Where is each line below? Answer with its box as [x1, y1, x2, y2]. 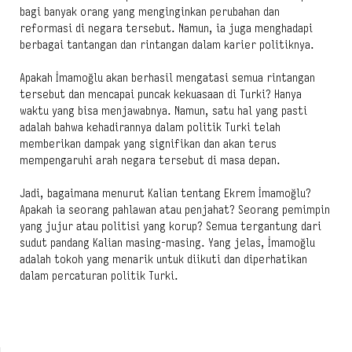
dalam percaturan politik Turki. [20, 268, 178, 283]
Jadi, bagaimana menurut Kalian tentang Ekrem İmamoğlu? [20, 185, 311, 200]
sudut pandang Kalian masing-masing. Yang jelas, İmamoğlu [20, 235, 315, 250]
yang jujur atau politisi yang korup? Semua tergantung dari [20, 218, 321, 233]
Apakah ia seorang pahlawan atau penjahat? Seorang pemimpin [20, 202, 330, 217]
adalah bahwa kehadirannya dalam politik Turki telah [20, 119, 280, 134]
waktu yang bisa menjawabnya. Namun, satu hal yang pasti [20, 103, 307, 118]
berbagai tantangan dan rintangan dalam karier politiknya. [20, 37, 314, 52]
